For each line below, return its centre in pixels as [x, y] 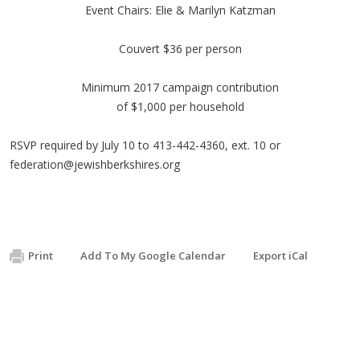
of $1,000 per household [180, 106]
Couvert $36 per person [180, 48]
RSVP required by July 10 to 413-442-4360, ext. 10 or [145, 145]
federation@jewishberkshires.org [95, 164]
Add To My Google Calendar [153, 255]
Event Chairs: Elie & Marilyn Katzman [180, 10]
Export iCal [280, 255]
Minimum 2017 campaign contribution [180, 87]
